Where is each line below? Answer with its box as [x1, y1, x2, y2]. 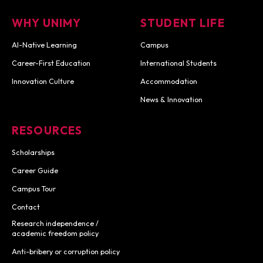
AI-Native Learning [12, 39, 77, 49]
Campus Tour [12, 183, 56, 193]
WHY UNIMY [12, 15, 82, 30]
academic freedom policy [12, 228, 99, 238]
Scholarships [12, 147, 55, 157]
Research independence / [12, 218, 99, 228]
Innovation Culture [12, 76, 74, 86]
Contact [12, 201, 40, 211]
